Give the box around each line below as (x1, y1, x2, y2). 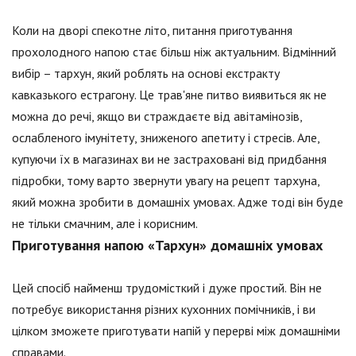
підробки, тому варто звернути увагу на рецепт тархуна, (12, 172, 319, 189)
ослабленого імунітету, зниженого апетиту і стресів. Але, (12, 130, 319, 146)
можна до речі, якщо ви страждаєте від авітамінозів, (12, 108, 302, 125)
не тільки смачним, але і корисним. (12, 215, 198, 232)
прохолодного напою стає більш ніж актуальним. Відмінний (12, 44, 336, 60)
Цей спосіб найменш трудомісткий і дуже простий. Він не (12, 280, 322, 296)
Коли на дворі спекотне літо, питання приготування (12, 22, 292, 39)
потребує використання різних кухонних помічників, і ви (12, 301, 315, 318)
